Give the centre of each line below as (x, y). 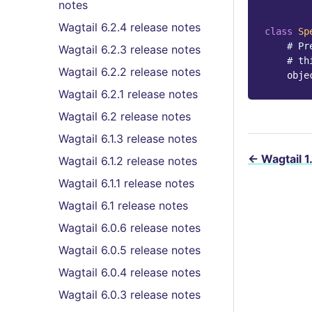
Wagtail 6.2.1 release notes (128, 94)
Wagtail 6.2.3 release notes (130, 49)
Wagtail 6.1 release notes (123, 205)
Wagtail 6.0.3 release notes (130, 295)
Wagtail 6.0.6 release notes (130, 228)
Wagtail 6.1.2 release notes (128, 161)
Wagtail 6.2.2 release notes (130, 72)
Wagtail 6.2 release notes (125, 116)
